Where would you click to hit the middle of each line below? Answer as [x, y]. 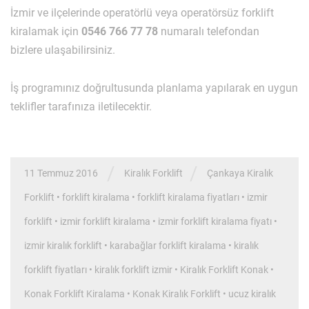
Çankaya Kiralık [240, 173]
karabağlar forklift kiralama [168, 246]
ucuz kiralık [252, 294]
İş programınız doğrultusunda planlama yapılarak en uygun [154, 88]
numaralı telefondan [209, 31]
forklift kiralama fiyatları [188, 198]
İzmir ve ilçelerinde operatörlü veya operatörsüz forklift [142, 12]
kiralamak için [46, 31]
